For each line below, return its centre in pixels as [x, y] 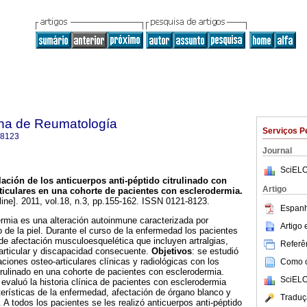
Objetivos [172, 251]
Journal [277, 151]
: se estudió [215, 251]
